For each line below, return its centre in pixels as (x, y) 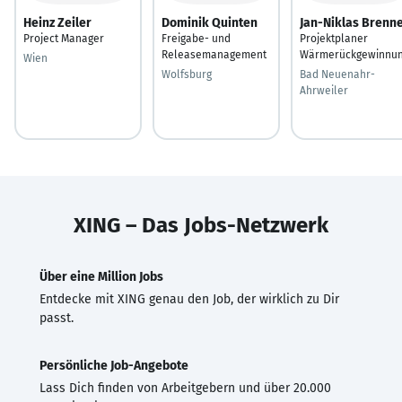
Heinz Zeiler (57, 22)
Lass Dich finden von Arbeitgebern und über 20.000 (185, 388)
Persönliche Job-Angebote (114, 365)
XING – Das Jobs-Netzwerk (201, 225)
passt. (57, 318)
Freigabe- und (196, 38)
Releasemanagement (214, 54)
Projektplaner (334, 38)
